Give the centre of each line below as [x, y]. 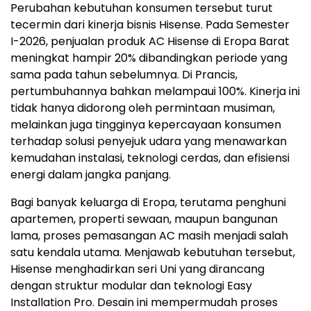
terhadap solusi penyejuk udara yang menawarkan [149, 142]
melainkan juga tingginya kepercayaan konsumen [146, 125]
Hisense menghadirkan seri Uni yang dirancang [137, 269]
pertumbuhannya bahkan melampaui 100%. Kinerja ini [155, 92]
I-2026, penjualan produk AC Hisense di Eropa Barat [150, 42]
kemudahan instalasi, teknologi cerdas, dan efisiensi [150, 158]
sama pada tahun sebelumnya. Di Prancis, [124, 75]
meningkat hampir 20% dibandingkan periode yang [149, 58]
